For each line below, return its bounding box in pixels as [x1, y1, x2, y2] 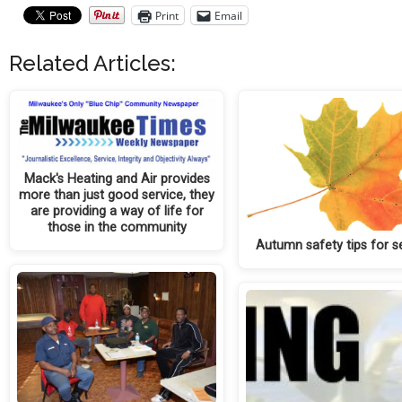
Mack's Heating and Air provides [23, 170, 210, 187]
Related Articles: [9, 50, 176, 77]
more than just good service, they [19, 187, 215, 203]
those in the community [47, 219, 187, 235]
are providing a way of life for [30, 203, 204, 219]
